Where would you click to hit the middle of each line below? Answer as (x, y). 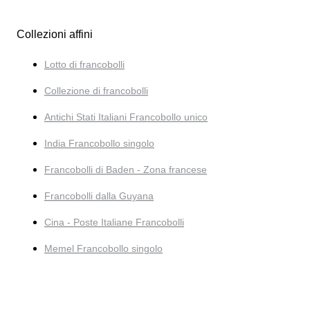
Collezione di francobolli (96, 90)
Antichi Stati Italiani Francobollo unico (126, 117)
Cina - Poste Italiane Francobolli (114, 222)
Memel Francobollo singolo (103, 248)
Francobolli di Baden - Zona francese (126, 169)
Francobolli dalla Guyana (99, 195)
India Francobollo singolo (99, 143)
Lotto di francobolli (84, 64)
